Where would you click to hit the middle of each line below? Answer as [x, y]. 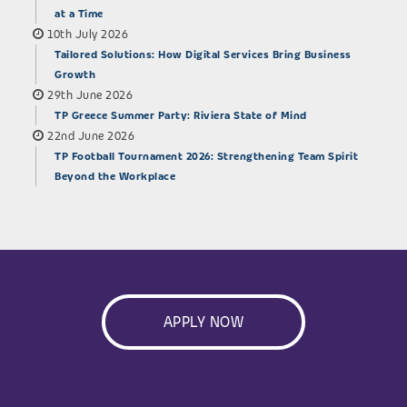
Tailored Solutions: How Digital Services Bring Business [203, 55]
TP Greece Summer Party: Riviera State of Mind [181, 116]
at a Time [79, 14]
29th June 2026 [90, 95]
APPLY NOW [203, 323]
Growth [75, 75]
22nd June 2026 [91, 136]
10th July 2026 [88, 35]
